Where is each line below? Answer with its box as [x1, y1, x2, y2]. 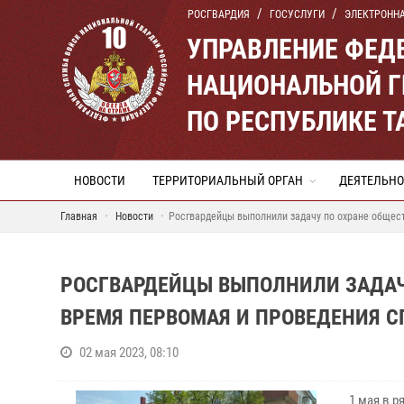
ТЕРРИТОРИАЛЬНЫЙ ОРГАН [152, 173, 303, 188]
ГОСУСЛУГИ [270, 8, 325, 21]
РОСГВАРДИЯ [188, 8, 250, 21]
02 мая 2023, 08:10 [79, 344, 179, 361]
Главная [60, 210, 97, 223]
